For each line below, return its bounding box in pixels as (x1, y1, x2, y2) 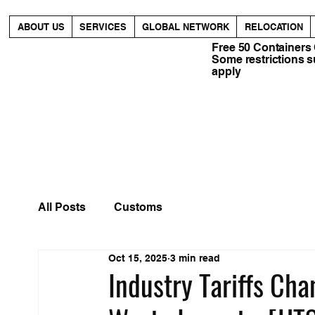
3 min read (169, 252, 220, 264)
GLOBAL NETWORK (142, 20, 230, 32)
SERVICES (79, 20, 127, 32)
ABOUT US (17, 20, 65, 32)
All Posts (37, 200, 86, 214)
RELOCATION (244, 20, 303, 32)
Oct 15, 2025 (108, 252, 167, 264)
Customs (113, 200, 162, 214)
